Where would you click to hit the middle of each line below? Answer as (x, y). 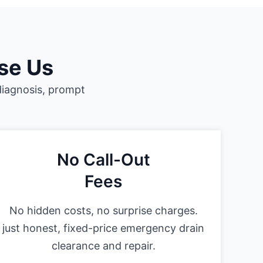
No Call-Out (103, 160)
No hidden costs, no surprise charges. (103, 211)
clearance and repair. (103, 246)
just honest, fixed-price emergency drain (103, 228)
